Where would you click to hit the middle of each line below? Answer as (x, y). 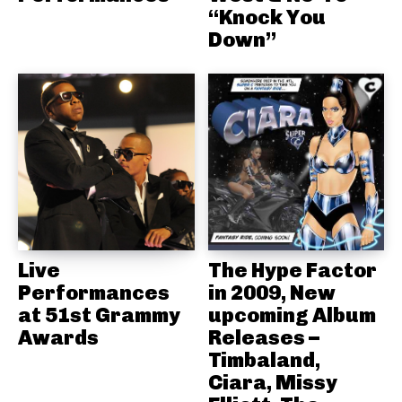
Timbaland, (264, 359)
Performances (94, 292)
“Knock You (267, 17)
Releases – (263, 337)
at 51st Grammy (99, 315)
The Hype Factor (292, 270)
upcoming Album (292, 315)
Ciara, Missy (272, 382)
